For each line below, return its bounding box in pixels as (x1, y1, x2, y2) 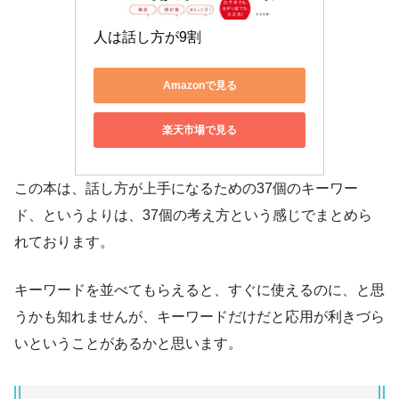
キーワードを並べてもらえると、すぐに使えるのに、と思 (14, 282, 385, 298)
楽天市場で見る (162, 123, 237, 136)
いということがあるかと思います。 (14, 336, 242, 352)
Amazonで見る (162, 78, 237, 92)
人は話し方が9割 (94, 29, 201, 45)
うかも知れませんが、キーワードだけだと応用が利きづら (14, 309, 385, 325)
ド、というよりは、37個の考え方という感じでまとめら (14, 208, 372, 224)
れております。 (14, 234, 114, 250)
